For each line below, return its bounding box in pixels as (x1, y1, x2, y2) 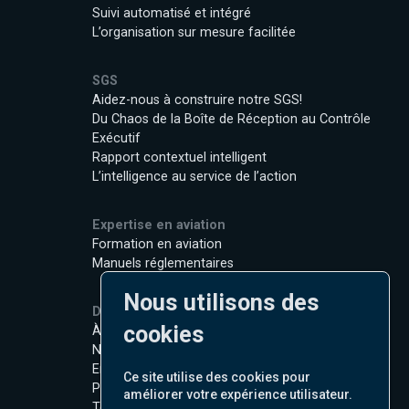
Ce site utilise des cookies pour (123, 370, 311, 385)
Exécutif (92, 131, 142, 146)
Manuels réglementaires (92, 256, 235, 271)
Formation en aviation (92, 236, 223, 252)
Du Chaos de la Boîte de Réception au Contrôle (92, 111, 372, 127)
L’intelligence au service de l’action (92, 169, 298, 184)
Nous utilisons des (123, 289, 320, 317)
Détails (92, 304, 137, 320)
